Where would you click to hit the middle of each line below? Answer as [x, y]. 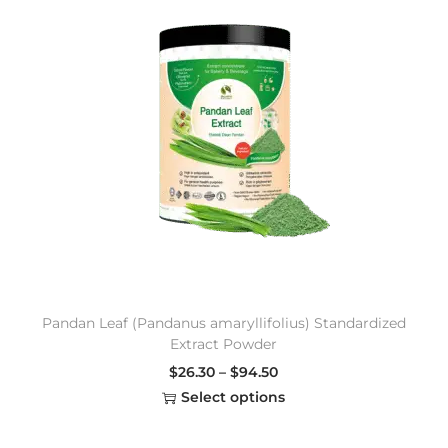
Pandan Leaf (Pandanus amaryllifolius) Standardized [223, 323]
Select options [233, 397]
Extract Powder [224, 344]
